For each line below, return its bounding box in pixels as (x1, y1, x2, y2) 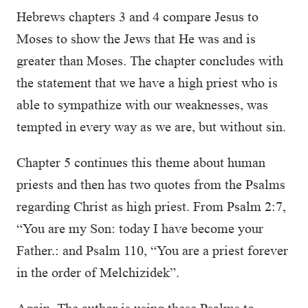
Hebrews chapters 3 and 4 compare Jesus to (16, 9, 258, 24)
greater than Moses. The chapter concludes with (16, 53, 283, 68)
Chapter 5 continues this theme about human (16, 155, 265, 170)
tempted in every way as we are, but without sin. (16, 119, 286, 134)
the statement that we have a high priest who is (16, 75, 278, 90)
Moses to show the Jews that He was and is (16, 31, 256, 46)
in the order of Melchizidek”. (16, 265, 179, 280)
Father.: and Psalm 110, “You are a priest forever (16, 243, 288, 258)
